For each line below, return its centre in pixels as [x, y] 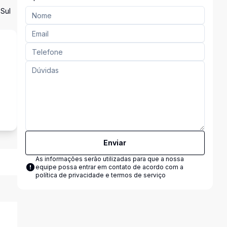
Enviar [115, 143]
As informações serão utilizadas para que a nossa [109, 159]
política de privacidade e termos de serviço [100, 175]
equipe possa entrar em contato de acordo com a [109, 167]
